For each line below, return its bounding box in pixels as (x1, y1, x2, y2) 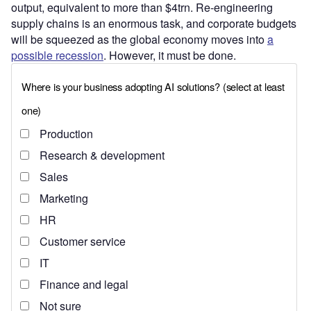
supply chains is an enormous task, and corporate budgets (11, 15, 296, 32)
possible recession (11, 47, 103, 64)
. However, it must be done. (103, 47, 236, 64)
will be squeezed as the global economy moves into (11, 31, 267, 48)
